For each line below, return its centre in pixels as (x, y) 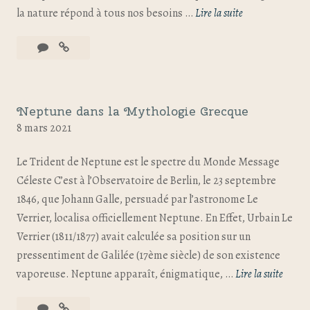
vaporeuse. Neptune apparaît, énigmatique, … (126, 274)
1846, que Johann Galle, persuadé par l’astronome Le (137, 199)
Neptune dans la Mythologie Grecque (133, 111)
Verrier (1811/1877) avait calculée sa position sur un (134, 237)
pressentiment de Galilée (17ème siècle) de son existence (148, 255)
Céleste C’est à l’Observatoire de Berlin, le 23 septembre (146, 181)
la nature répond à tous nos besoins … (106, 13)
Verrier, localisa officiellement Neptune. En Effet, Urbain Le (155, 218)
